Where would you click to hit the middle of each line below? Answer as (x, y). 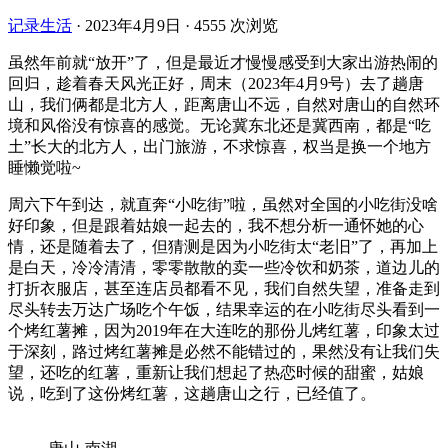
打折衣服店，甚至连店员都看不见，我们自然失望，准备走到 (224, 288)
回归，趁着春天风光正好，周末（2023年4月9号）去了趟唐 (216, 83)
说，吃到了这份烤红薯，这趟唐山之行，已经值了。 (192, 393)
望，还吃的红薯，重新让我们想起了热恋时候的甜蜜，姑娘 (216, 372)
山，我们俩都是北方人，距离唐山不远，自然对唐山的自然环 (224, 104)
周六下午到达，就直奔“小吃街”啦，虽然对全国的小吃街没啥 (223, 204)
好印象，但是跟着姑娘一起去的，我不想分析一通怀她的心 (216, 225)
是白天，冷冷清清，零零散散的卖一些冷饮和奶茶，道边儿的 (224, 267)
